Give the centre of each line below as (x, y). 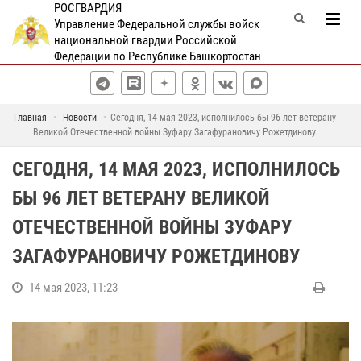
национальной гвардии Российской (145, 40)
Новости (79, 118)
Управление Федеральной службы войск (156, 24)
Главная (30, 118)
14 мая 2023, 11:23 (73, 288)
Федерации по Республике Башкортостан (157, 56)
